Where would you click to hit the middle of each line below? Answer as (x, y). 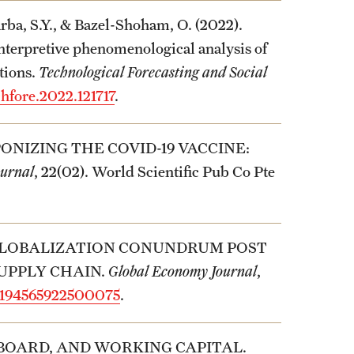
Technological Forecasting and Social (153, 72)
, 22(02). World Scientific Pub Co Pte (154, 171)
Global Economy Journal (183, 271)
